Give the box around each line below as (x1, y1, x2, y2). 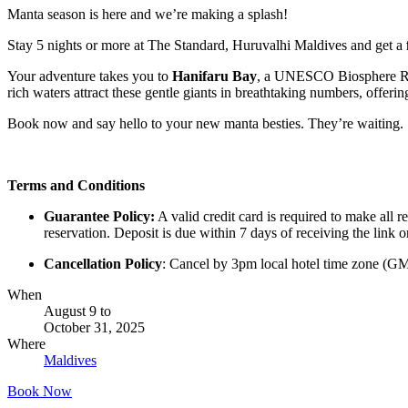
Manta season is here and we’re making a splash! (7, 5, 288, 22)
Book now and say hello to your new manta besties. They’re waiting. (7, 115, 403, 131)
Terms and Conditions (7, 177, 145, 193)
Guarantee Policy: (44, 208, 155, 224)
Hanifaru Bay (172, 67, 257, 84)
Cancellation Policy (44, 255, 162, 271)
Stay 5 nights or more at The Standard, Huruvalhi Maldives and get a (7, 36, 406, 53)
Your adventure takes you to (7, 67, 172, 84)
